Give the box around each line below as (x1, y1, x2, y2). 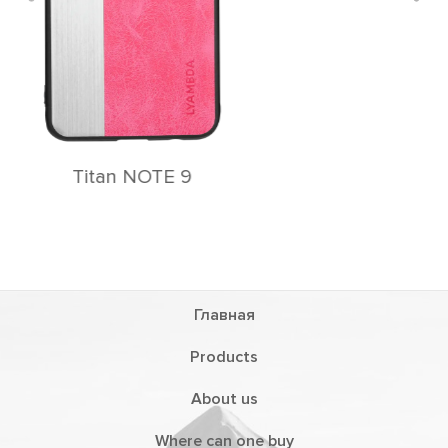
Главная (193, 305, 255, 325)
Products (190, 347, 258, 367)
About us (190, 389, 258, 409)
